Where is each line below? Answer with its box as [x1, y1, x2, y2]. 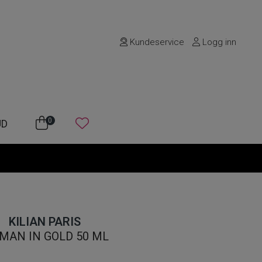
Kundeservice [127, 37, 185, 47]
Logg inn [200, 37, 237, 47]
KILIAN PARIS [8, 215, 81, 229]
